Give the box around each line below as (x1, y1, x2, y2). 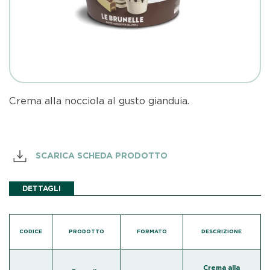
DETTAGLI (22, 184, 61, 193)
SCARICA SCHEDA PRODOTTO (33, 150, 168, 160)
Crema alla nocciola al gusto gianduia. (9, 95, 190, 107)
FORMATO (136, 228, 167, 234)
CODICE (19, 228, 43, 234)
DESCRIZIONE (201, 228, 242, 234)
